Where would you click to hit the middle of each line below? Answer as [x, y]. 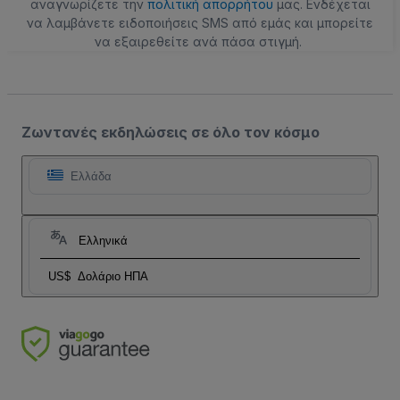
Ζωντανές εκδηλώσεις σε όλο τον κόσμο [171, 132]
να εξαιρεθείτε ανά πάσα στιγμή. [198, 41]
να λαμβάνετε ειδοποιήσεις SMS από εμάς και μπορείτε [200, 22]
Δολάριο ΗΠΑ [113, 276]
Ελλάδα [91, 176]
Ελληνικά [103, 240]
